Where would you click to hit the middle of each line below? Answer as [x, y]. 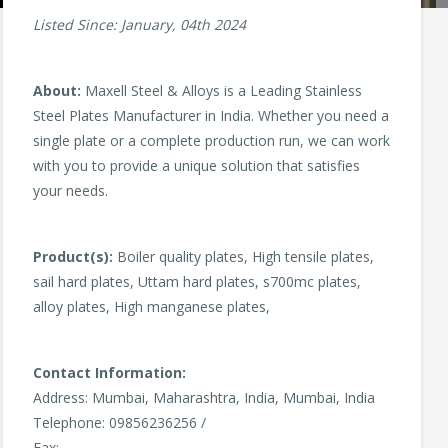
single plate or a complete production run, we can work [211, 141]
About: [57, 91]
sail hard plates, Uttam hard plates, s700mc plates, [197, 282]
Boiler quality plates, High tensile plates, [243, 257]
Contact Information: [109, 373]
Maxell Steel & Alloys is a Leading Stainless [221, 91]
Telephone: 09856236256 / [119, 423]
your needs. [70, 191]
